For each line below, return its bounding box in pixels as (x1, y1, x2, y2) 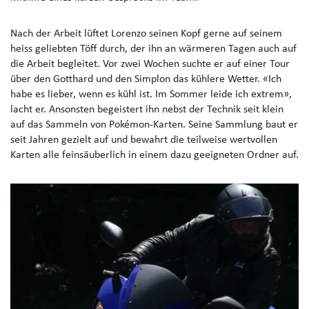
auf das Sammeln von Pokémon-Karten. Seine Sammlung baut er (10, 119, 298, 131)
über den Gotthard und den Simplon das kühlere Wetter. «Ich (10, 74, 281, 86)
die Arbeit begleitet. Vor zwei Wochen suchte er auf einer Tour (10, 59, 290, 70)
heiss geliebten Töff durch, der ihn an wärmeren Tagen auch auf (10, 43, 297, 55)
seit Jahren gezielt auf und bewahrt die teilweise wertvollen (10, 134, 277, 146)
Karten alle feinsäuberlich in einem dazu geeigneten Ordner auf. (10, 150, 299, 161)
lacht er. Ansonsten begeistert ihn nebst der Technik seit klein (10, 104, 283, 116)
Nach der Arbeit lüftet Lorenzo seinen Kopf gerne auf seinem (10, 28, 282, 40)
